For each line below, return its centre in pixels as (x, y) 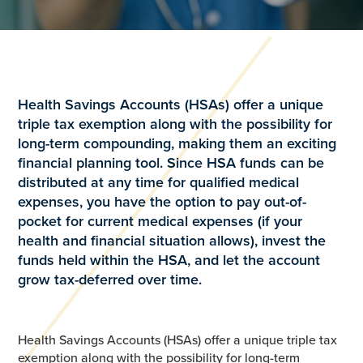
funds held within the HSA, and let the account (169, 260)
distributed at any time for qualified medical (159, 182)
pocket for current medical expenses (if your (160, 221)
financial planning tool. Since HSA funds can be (171, 163)
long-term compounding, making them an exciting (177, 143)
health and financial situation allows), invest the (172, 241)
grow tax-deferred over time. (110, 280)
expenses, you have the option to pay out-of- (162, 202)
